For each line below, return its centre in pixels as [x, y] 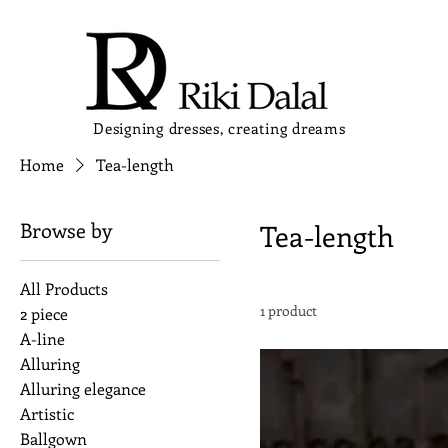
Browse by [66, 229]
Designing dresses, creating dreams [219, 128]
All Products [64, 288]
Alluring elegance [83, 388]
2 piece [44, 313]
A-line [42, 338]
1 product [288, 310]
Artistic [47, 413]
